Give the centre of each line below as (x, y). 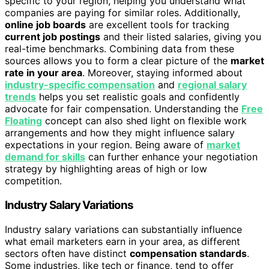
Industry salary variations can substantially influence (123, 229)
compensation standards (188, 253)
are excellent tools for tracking (158, 25)
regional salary (212, 85)
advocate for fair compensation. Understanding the (123, 109)
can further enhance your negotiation (171, 157)
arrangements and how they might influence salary (120, 133)
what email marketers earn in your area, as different (122, 241)
